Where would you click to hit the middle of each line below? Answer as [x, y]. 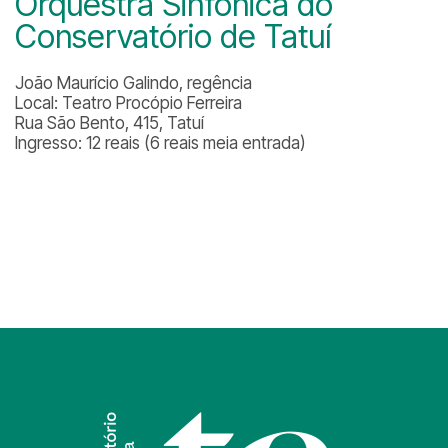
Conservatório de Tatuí [173, 36]
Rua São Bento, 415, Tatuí [109, 123]
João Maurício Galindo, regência [133, 83]
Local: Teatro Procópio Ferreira [128, 103]
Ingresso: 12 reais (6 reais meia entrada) [160, 143]
